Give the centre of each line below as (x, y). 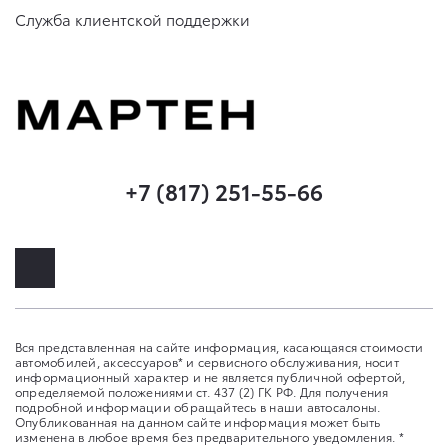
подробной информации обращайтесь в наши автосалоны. (198, 406)
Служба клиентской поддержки (132, 18)
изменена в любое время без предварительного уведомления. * (209, 436)
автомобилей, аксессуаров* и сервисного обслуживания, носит (207, 361)
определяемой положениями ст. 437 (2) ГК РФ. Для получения (202, 391)
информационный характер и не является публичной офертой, (210, 376)
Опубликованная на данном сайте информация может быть (198, 421)
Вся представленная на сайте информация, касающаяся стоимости (219, 346)
